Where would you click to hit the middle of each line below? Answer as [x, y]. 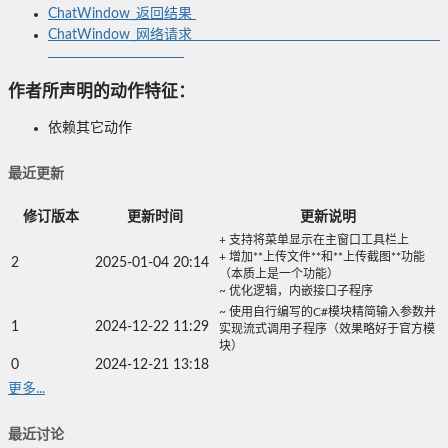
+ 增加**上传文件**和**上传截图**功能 [322, 256]
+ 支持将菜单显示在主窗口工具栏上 [314, 239]
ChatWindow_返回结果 [122, 14]
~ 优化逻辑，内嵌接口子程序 [296, 290]
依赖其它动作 [90, 127]
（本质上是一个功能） [279, 273]
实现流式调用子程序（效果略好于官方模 [327, 328]
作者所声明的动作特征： [101, 91]
